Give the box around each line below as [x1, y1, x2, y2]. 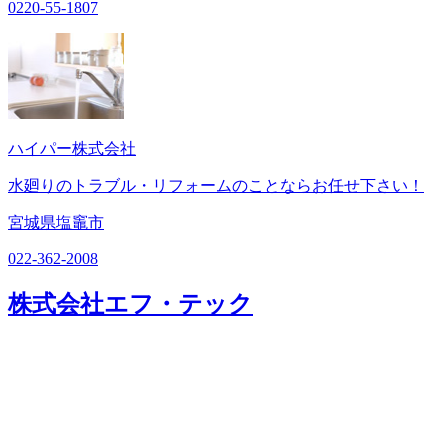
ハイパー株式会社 [8, 139, 136, 157]
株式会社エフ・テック [8, 290, 253, 317]
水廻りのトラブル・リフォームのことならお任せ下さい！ [8, 176, 424, 194]
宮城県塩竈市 [8, 213, 104, 231]
